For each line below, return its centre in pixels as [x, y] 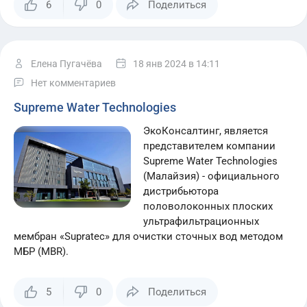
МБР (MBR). [41, 251]
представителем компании [210, 146]
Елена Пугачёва [66, 64]
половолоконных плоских [208, 206]
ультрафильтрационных [201, 221]
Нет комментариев [73, 83]
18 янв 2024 [160, 64]
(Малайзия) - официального [212, 176]
